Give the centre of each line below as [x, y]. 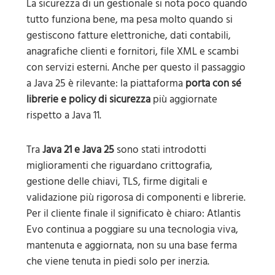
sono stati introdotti [160, 149]
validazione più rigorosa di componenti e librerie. [136, 197]
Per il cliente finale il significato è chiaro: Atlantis [133, 213]
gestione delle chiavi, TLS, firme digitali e [117, 181]
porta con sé [213, 83]
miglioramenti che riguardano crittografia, [119, 165]
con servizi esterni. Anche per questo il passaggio [136, 67]
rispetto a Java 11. [64, 115]
